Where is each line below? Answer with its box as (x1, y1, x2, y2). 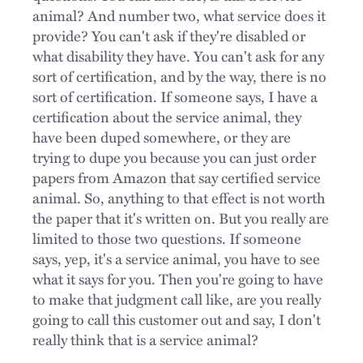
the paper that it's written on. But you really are (32, 207, 329, 228)
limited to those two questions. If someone (32, 227, 301, 249)
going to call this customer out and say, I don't (32, 308, 321, 330)
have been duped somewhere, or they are (32, 126, 291, 147)
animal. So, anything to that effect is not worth (32, 186, 325, 208)
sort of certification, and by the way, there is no (32, 65, 327, 87)
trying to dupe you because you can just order (32, 146, 316, 168)
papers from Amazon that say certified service (32, 166, 321, 188)
